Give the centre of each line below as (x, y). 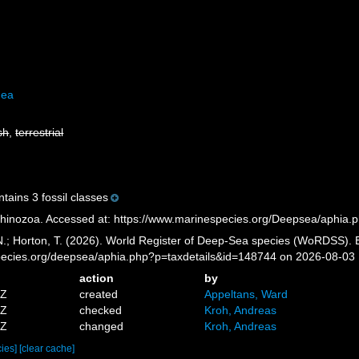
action (97, 278)
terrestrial (40, 132)
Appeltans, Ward (246, 294)
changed (102, 326)
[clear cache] (47, 349)
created (99, 294)
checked (101, 310)
